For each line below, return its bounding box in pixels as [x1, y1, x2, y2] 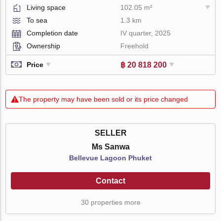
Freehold [120, 41, 149, 50]
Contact [96, 176, 125, 185]
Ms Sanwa [91, 142, 130, 151]
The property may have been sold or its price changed [19, 95, 188, 103]
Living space [27, 3, 66, 11]
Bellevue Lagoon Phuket [69, 153, 152, 162]
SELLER [94, 128, 127, 137]
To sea [27, 16, 48, 24]
